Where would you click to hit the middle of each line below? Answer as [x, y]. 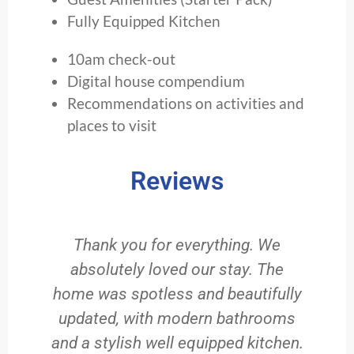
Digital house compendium [156, 81]
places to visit [112, 125]
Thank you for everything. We [177, 245]
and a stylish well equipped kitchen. [177, 343]
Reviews [177, 181]
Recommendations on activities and [186, 103]
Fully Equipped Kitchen [144, 21]
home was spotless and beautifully [177, 294]
